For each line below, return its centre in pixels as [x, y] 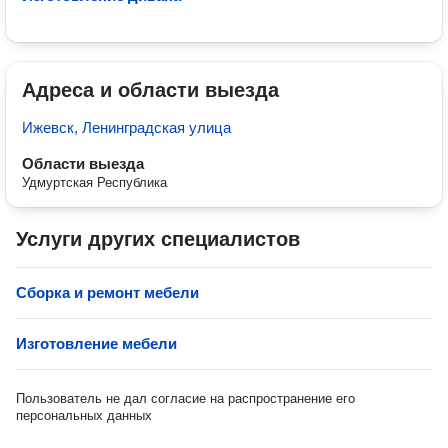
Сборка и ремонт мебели [107, 292]
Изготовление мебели [96, 343]
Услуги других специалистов [158, 239]
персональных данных [84, 415]
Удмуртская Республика [94, 182]
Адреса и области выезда [150, 90]
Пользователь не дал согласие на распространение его [185, 398]
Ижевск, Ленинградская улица [126, 127]
